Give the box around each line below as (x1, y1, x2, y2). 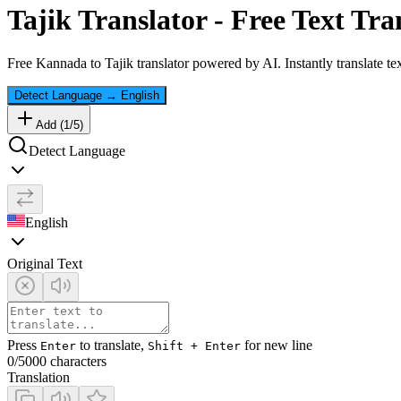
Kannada (36, 55, 87, 72)
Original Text (7, 256, 82, 272)
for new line (241, 337, 312, 354)
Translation (7, 370, 70, 386)
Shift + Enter (148, 339, 241, 354)
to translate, (76, 337, 148, 354)
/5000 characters (14, 354, 107, 370)
